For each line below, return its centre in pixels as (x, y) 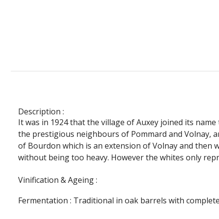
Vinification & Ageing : (59, 180)
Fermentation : (46, 201)
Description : (42, 112)
